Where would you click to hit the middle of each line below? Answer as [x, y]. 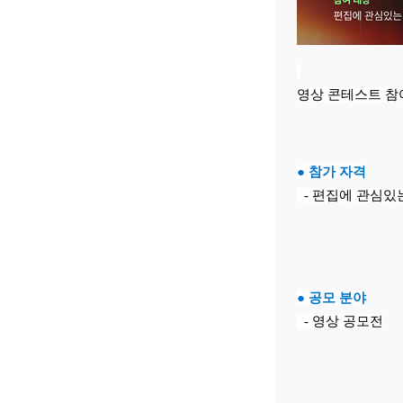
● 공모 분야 [331, 298]
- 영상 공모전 [340, 321]
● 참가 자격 [331, 172]
